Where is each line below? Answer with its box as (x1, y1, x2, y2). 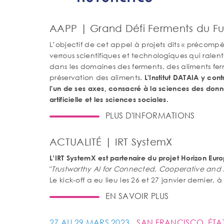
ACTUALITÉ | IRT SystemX (49, 136, 172, 147)
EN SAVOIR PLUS (105, 190, 169, 201)
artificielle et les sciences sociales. (49, 95, 168, 103)
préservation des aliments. (49, 72, 144, 82)
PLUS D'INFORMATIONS (105, 110, 195, 120)
